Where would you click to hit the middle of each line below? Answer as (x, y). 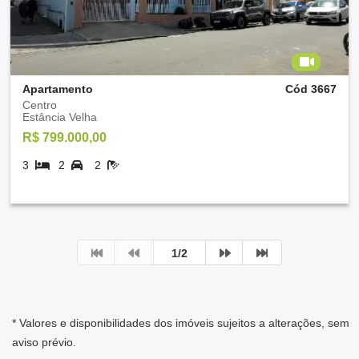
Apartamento (58, 89)
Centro (40, 105)
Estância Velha (60, 117)
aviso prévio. (44, 342)
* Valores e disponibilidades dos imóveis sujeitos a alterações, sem (181, 323)
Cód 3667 (311, 89)
